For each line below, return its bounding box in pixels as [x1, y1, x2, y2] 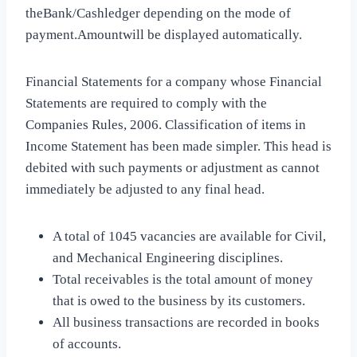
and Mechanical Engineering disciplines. [53, 250, 283, 266]
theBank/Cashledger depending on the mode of [25, 6, 291, 22]
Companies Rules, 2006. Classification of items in [25, 117, 306, 133]
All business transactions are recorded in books [53, 315, 320, 331]
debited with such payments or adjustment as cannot [25, 160, 320, 176]
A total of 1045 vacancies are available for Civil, [53, 229, 326, 245]
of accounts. [53, 336, 121, 352]
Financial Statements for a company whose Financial [25, 74, 322, 90]
